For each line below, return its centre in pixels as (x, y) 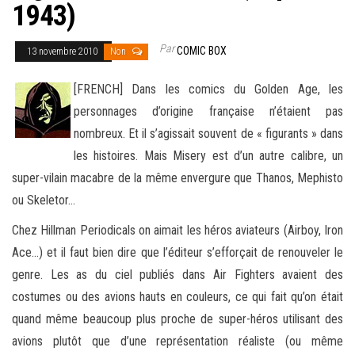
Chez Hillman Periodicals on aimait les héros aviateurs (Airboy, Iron (177, 230)
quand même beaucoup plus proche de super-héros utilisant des (177, 319)
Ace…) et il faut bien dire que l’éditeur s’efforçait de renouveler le (177, 252)
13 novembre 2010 (63, 51)
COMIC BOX (202, 50)
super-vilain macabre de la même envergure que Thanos (152, 177)
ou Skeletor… (44, 200)
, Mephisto (317, 177)
